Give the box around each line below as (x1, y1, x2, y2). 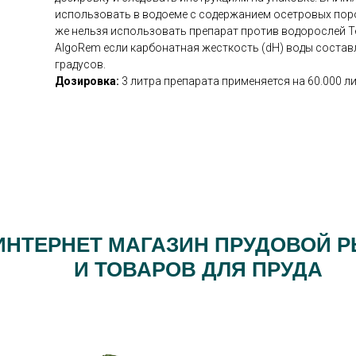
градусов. (55, 58, 106, 72)
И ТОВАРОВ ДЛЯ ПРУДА (73, 257, 323, 282)
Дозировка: (55, 75, 122, 88)
